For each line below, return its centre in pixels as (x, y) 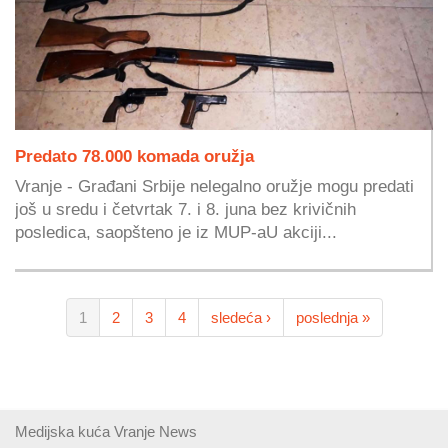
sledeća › (240, 318)
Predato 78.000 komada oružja (134, 155)
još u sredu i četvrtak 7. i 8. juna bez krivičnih (185, 208)
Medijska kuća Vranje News (106, 431)
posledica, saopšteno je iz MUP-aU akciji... (176, 231)
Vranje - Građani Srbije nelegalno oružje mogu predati (214, 185)
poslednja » (332, 318)
